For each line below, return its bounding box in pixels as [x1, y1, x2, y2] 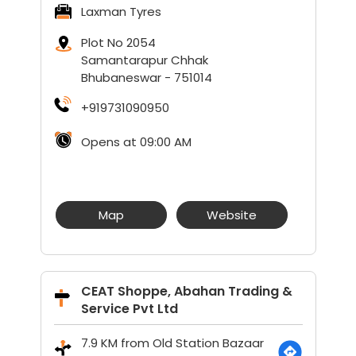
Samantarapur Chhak [80, 52, 208, 68]
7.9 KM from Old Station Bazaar [80, 335, 264, 351]
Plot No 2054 [80, 34, 156, 51]
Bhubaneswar [80, 69, 161, 86]
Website [207, 207, 257, 223]
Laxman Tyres [80, 3, 161, 20]
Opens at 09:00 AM [80, 133, 192, 150]
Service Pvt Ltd [80, 300, 178, 318]
